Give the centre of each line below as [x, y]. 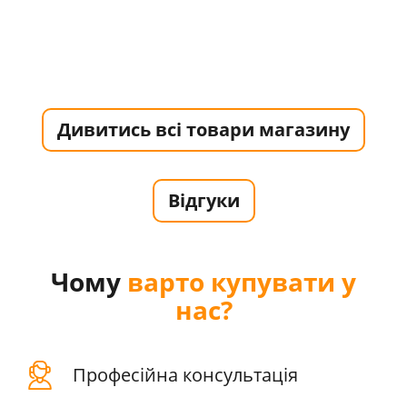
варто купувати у [242, 281]
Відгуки [203, 200]
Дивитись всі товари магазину [203, 129]
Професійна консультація [185, 374]
